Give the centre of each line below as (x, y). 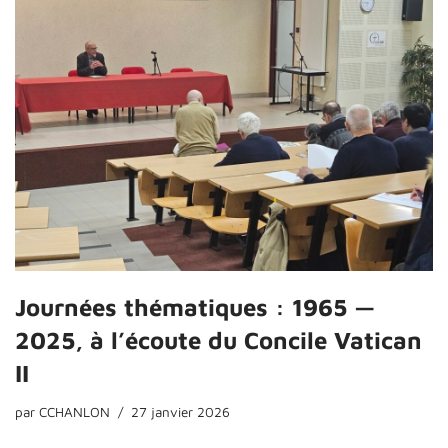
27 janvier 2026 (180, 411)
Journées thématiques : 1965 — (195, 306)
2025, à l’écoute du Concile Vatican (218, 339)
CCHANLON (74, 411)
